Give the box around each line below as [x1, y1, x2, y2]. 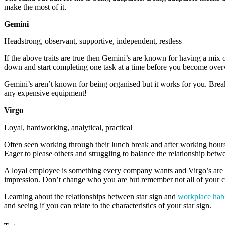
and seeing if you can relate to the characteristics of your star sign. [4, 201, 211, 210]
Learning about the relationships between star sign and [4, 192, 178, 201]
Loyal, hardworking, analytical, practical [4, 123, 132, 132]
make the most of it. [4, 3, 66, 12]
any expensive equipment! [4, 89, 87, 98]
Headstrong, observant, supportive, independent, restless [4, 37, 182, 46]
